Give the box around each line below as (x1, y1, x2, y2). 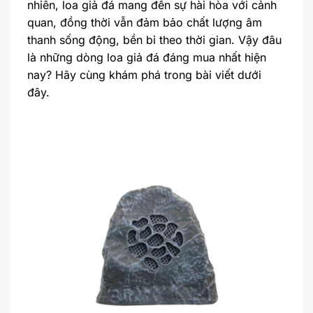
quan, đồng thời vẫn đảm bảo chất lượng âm (27, 15, 262, 30)
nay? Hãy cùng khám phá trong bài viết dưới (27, 68, 261, 82)
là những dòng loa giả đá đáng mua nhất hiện (27, 50, 266, 65)
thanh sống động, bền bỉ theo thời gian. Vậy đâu (27, 33, 282, 48)
